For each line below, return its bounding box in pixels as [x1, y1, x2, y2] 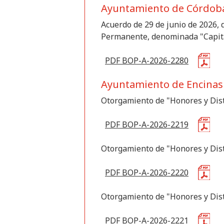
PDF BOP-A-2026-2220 [105, 167, 188, 178]
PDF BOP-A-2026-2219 [105, 119, 188, 130]
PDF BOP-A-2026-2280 [105, 55, 188, 66]
